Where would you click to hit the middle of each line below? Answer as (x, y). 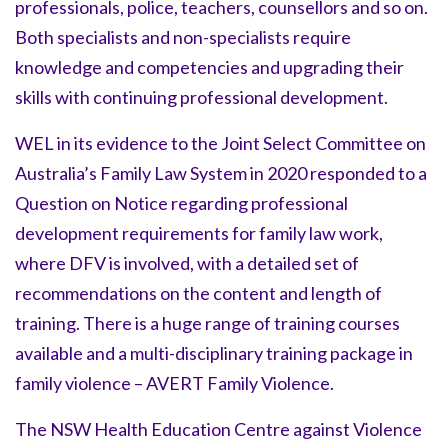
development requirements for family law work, (199, 233)
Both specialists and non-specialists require (183, 37)
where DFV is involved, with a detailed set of (187, 263)
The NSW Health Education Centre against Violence (218, 429)
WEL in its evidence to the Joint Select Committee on (220, 143)
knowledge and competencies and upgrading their (209, 67)
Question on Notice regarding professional (181, 203)
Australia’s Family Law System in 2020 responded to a (221, 173)
